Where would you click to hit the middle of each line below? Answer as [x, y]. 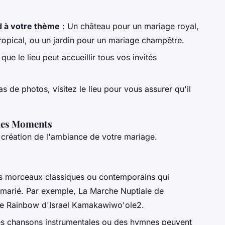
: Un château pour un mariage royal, [129, 26]
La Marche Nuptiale [115, 191]
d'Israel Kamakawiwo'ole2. [92, 205]
